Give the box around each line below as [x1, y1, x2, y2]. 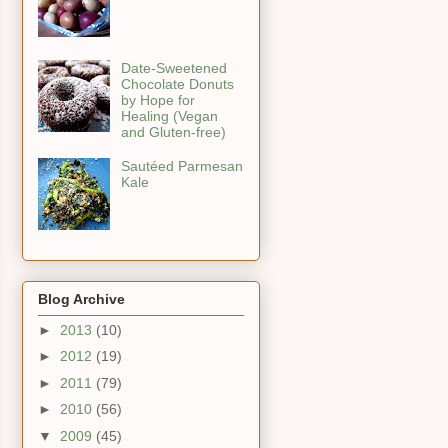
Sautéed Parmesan [120, 158, 243, 175]
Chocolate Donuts [120, 76, 234, 93]
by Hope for [120, 92, 195, 109]
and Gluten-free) [120, 124, 226, 141]
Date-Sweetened [120, 60, 227, 77]
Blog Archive [38, 290, 125, 307]
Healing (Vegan [120, 108, 218, 125]
